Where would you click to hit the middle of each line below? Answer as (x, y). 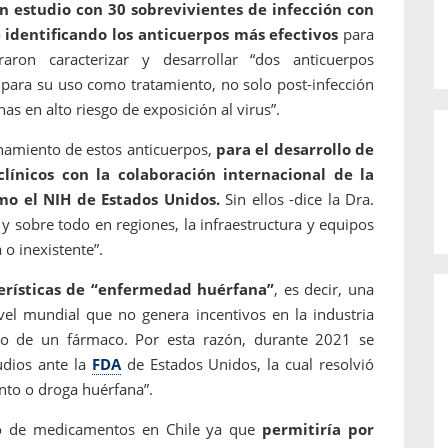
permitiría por (314, 428)
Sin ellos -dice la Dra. (297, 198)
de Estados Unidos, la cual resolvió (247, 363)
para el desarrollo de (295, 148)
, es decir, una (324, 288)
